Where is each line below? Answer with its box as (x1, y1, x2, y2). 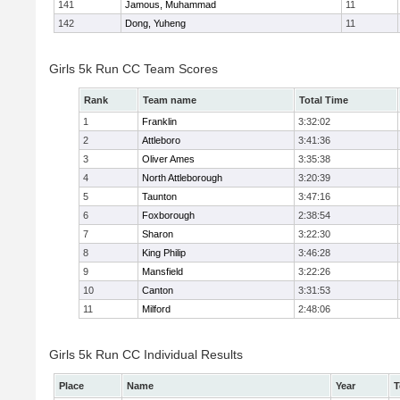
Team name (143, 95, 196, 105)
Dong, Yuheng (125, 18, 186, 29)
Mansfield (142, 266, 183, 277)
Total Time (299, 95, 348, 105)
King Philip (142, 247, 186, 258)
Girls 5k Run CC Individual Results (49, 347, 243, 362)
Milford (142, 304, 171, 314)
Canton (142, 285, 173, 296)
